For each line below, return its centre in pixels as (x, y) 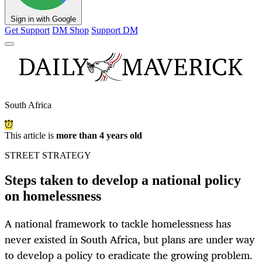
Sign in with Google (43, 19)
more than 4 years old (99, 136)
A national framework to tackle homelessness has (118, 224)
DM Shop (70, 30)
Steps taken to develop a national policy (123, 180)
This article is (30, 136)
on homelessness (53, 196)
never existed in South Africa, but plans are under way (130, 239)
